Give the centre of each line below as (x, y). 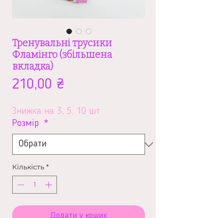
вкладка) (33, 66)
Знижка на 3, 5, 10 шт (56, 111)
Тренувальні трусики (62, 43)
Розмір (27, 124)
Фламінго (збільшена (62, 54)
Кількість (28, 167)
